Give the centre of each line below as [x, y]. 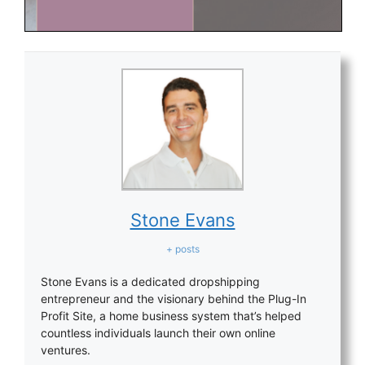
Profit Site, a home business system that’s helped [171, 316]
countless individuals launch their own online [158, 333]
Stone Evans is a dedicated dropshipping [150, 282]
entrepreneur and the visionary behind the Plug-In [174, 299]
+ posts [182, 249]
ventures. [66, 350]
